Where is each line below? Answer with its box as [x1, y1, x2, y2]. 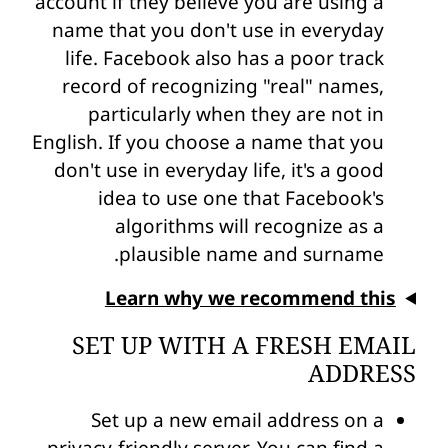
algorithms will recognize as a [115, 212, 384, 239]
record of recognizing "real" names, [62, 72, 384, 99]
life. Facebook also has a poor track [65, 44, 384, 71]
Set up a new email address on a [91, 407, 384, 434]
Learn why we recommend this [104, 284, 396, 311]
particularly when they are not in [88, 100, 384, 127]
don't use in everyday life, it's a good [54, 156, 384, 183]
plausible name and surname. [119, 240, 384, 267]
